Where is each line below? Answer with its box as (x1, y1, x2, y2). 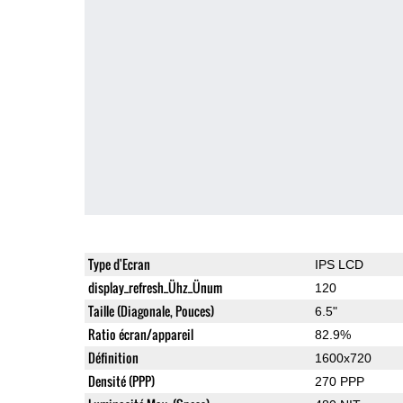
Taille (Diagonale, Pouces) (87, 300, 214, 320)
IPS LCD (314, 256, 363, 272)
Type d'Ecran (87, 254, 150, 273)
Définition (87, 347, 139, 367)
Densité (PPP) (87, 371, 155, 390)
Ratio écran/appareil (87, 324, 193, 344)
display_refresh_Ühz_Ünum (87, 277, 222, 297)
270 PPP (314, 373, 364, 389)
